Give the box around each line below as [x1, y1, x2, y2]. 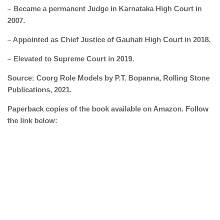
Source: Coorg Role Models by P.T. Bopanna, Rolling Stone [7, 73, 210, 82]
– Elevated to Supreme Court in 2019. [7, 54, 134, 63]
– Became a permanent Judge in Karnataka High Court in [7, 4, 202, 13]
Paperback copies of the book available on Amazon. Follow [7, 104, 209, 113]
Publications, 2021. [7, 85, 72, 94]
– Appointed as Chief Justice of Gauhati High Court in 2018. [7, 35, 211, 44]
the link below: [7, 116, 57, 125]
